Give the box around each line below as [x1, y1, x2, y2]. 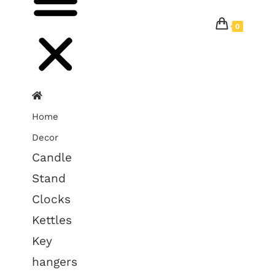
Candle [32, 150, 72, 165]
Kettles [32, 213, 72, 227]
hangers [32, 255, 78, 269]
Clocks [32, 192, 71, 206]
